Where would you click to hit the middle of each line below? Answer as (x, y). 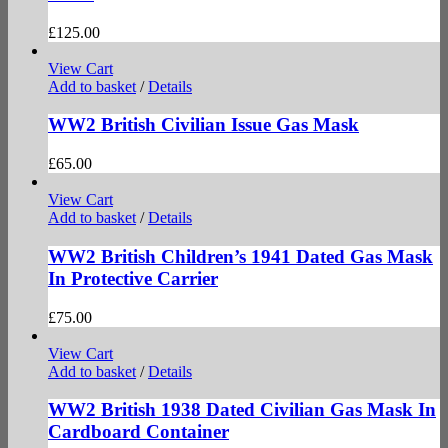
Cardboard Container (138, 432)
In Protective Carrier (133, 278)
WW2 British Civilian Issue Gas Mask (203, 125)
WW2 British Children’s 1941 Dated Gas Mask (240, 256)
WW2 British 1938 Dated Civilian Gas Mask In (242, 410)
